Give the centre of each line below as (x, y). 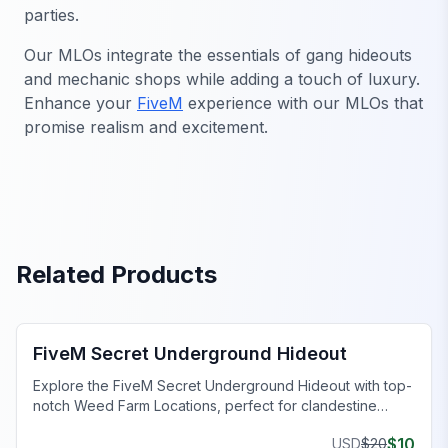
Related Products (116, 274)
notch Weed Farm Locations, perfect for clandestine (205, 405)
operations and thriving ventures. (141, 425)
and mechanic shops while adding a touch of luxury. (222, 78)
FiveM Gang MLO (97, 301)
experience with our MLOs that (303, 102)
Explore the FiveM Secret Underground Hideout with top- (222, 385)
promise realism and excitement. (146, 126)
